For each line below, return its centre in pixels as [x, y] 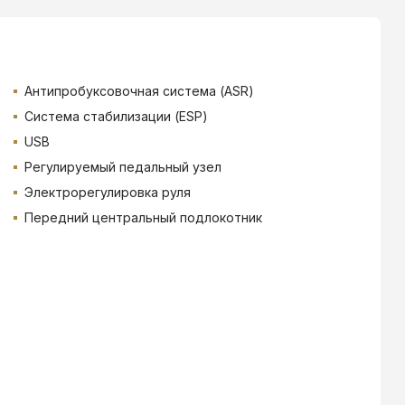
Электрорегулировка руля [107, 192]
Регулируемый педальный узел [122, 166]
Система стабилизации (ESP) [116, 116]
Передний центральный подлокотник [143, 217]
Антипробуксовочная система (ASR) [139, 90]
